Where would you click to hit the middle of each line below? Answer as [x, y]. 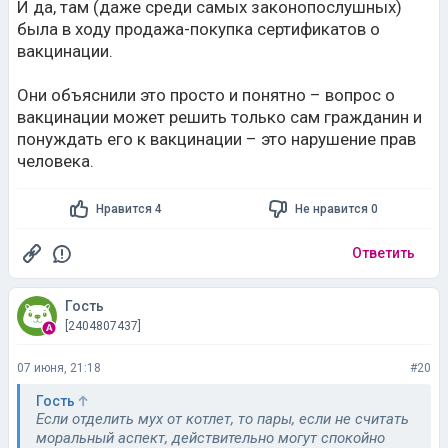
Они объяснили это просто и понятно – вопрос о [206, 95]
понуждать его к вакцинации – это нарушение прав [216, 139]
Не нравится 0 [336, 208]
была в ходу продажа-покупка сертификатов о [198, 29]
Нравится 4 [129, 208]
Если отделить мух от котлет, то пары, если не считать [222, 419]
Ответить [383, 253]
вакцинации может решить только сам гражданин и [219, 117]
